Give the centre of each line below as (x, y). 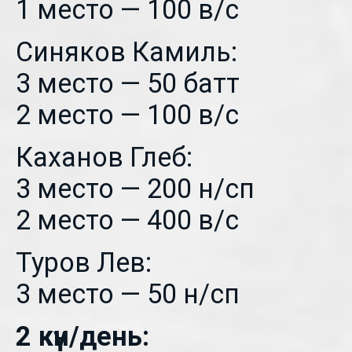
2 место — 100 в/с (127, 115)
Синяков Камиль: (126, 52)
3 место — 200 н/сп (135, 189)
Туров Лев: (84, 262)
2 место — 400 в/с (127, 220)
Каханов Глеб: (104, 157)
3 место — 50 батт (128, 83)
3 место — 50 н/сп (128, 294)
